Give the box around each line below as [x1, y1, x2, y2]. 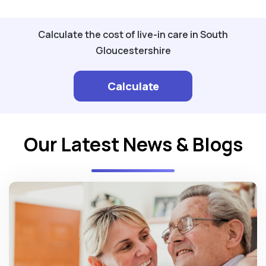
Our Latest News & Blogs [23, 131, 243, 157]
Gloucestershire [95, 43, 171, 57]
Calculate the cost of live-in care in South [38, 27, 228, 41]
